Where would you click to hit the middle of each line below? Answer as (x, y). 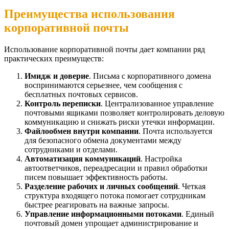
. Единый (198, 214)
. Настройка (161, 158)
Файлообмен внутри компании (82, 131)
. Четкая (192, 186)
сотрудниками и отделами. (71, 149)
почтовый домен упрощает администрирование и (111, 223)
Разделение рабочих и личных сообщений (101, 186)
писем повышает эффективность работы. (96, 177)
